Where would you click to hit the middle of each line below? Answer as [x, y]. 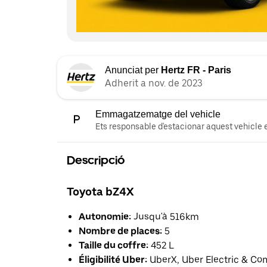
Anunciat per [133, 70]
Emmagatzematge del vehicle [158, 114]
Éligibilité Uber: [113, 260]
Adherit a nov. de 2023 [154, 83]
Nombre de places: [120, 231]
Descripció [96, 161]
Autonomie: [105, 217]
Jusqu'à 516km [165, 217]
